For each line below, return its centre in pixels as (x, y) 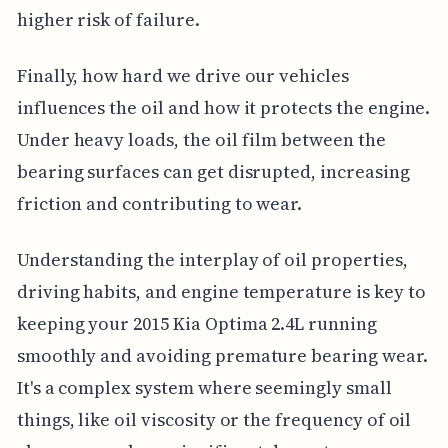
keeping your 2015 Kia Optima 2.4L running (196, 323)
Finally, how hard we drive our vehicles (182, 75)
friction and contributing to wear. (159, 203)
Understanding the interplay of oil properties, (212, 259)
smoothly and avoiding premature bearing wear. (222, 355)
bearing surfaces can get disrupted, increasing (213, 171)
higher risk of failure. (108, 19)
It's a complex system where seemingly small (204, 387)
